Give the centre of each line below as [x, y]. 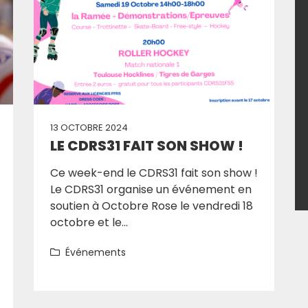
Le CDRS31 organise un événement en [151, 189]
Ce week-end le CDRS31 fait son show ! [154, 173]
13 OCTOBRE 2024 [89, 128]
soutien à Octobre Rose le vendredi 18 [152, 206]
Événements [96, 252]
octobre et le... [89, 222]
